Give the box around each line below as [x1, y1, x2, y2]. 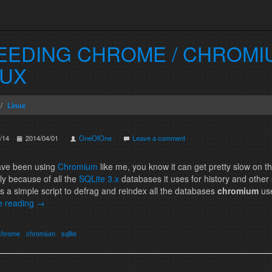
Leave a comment [132, 133, 185, 143]
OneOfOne [78, 133, 112, 143]
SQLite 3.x [78, 172, 119, 185]
